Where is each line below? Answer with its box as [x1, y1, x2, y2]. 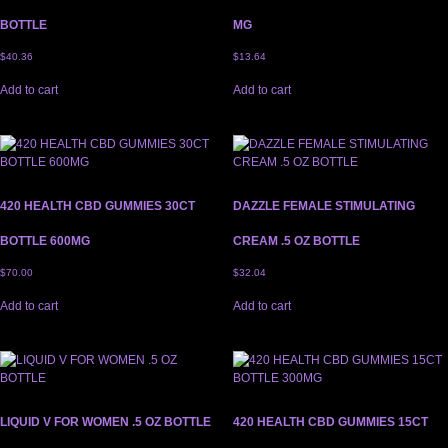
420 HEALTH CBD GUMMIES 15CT [232, 415, 428, 430]
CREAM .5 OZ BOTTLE [232, 234, 360, 249]
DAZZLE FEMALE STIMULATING [232, 199, 415, 214]
